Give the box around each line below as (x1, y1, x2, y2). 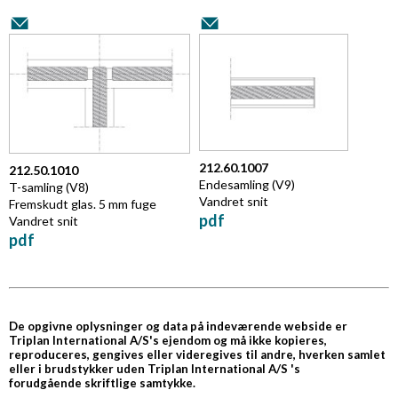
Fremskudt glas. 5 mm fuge (9, 195, 156, 211)
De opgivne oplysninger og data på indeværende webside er (9, 318, 347, 333)
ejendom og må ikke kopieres (162, 332, 324, 347)
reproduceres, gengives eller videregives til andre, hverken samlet (9, 346, 386, 362)
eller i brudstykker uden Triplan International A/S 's (9, 361, 300, 376)
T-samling (9, 179, 63, 195)
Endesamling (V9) (199, 177, 295, 193)
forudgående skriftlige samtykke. (9, 375, 195, 390)
